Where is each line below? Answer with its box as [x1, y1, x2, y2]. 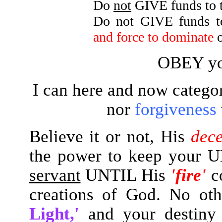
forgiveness [134, 100, 217, 118]
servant [29, 166, 81, 184]
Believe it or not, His [29, 127, 191, 146]
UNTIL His [80, 166, 170, 184]
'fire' [170, 166, 206, 184]
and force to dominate [93, 29, 214, 45]
